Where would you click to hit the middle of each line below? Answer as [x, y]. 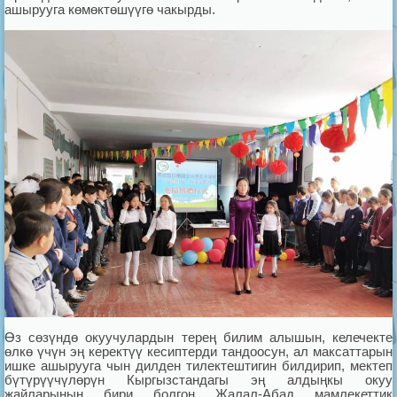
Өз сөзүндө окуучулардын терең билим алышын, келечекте [198, 337]
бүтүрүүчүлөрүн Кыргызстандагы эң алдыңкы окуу [198, 379]
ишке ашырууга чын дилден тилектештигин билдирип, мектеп [198, 365]
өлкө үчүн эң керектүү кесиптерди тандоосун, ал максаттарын [198, 351]
